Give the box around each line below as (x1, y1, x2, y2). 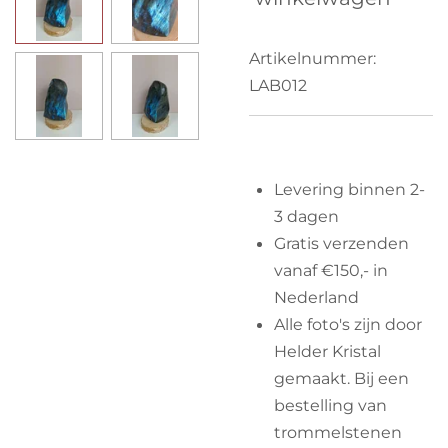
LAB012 (249, 74, 307, 95)
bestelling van (273, 394, 387, 415)
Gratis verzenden (273, 232, 409, 253)
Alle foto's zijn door (273, 313, 422, 334)
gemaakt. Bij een (273, 367, 409, 388)
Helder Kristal (273, 340, 381, 361)
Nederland (273, 286, 359, 307)
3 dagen (273, 205, 339, 226)
